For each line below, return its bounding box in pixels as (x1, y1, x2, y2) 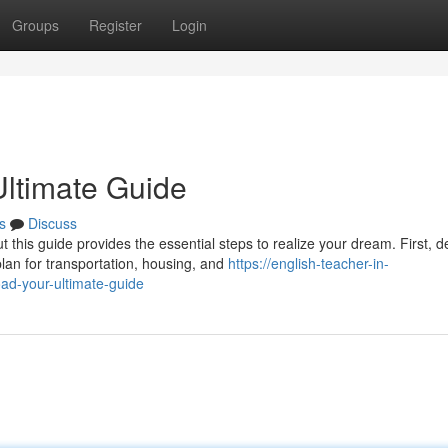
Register (89, 15, 142, 35)
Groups (12, 15, 59, 35)
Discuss (28, 213, 77, 233)
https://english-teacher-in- (228, 253, 389, 273)
